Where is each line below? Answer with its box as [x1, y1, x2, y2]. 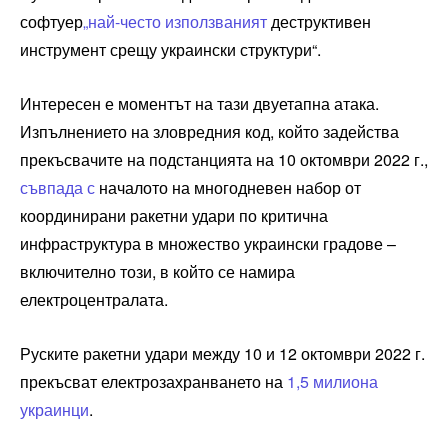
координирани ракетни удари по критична [20, 203, 328, 227]
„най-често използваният [83, 9, 267, 33]
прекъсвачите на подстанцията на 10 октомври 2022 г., [20, 147, 428, 171]
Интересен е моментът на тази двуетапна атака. [20, 91, 379, 115]
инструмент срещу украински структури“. [20, 37, 321, 61]
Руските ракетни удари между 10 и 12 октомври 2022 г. [20, 341, 425, 365]
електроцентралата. [20, 287, 168, 311]
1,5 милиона [287, 369, 378, 393]
